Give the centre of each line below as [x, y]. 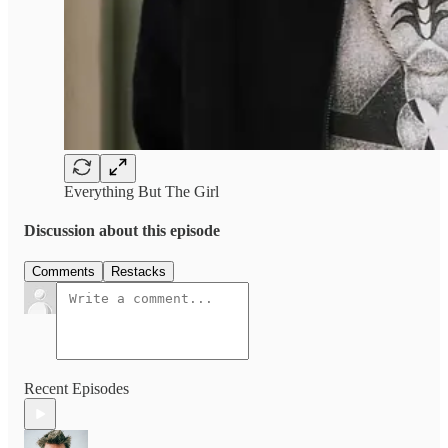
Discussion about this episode [122, 231]
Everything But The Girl [141, 191]
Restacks [138, 272]
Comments [63, 272]
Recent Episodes [76, 389]
